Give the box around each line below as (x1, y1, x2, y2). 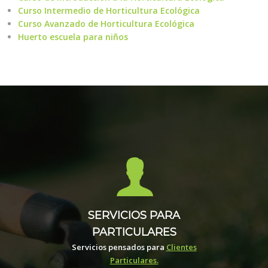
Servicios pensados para (71, 242, 166, 252)
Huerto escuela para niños (18, 31, 128, 42)
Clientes (166, 242, 197, 252)
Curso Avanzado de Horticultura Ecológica (18, 18, 194, 29)
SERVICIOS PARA (88, 209, 180, 222)
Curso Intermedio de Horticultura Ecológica (18, 5, 200, 16)
